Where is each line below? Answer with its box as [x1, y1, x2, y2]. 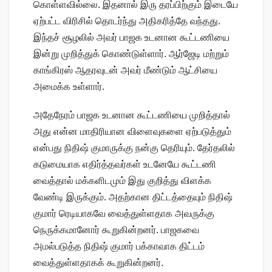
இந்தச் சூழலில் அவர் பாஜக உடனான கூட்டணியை [33, 32, 229, 43]
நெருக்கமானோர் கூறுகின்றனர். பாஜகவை [33, 225, 199, 236]
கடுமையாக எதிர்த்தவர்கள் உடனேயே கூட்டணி [33, 159, 216, 170]
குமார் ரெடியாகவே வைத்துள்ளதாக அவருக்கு [33, 208, 214, 219]
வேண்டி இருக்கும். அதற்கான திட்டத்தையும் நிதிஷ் [33, 192, 233, 203]
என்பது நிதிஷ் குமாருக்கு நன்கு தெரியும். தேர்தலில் [33, 143, 235, 154]
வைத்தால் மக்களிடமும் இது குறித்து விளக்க [33, 175, 211, 186]
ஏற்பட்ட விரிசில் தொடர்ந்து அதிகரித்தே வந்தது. [33, 16, 220, 27]
